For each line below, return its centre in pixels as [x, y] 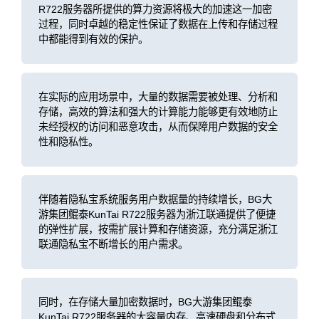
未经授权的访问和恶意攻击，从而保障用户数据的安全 [158, 127]
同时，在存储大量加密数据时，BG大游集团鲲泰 [145, 302]
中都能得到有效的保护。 [93, 39]
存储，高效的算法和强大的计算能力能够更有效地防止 [158, 112]
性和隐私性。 [68, 142]
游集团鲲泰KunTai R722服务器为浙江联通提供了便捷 [157, 214]
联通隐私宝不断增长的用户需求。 [113, 244]
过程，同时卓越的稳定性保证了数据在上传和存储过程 [158, 24]
